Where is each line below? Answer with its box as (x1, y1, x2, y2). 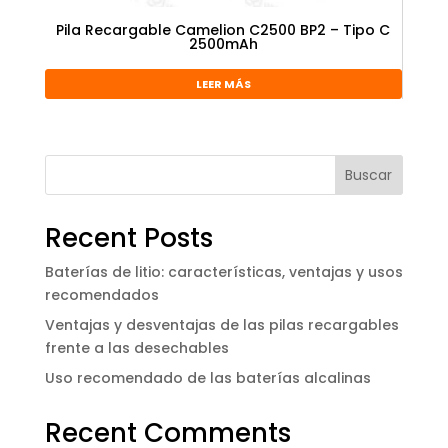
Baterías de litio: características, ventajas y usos (44, 261, 403, 282)
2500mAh (188, 34, 258, 55)
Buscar (345, 165, 393, 186)
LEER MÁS (195, 76, 251, 93)
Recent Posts (44, 219, 213, 256)
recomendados (44, 284, 159, 305)
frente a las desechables (44, 337, 229, 358)
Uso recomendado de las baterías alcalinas (44, 367, 371, 388)
